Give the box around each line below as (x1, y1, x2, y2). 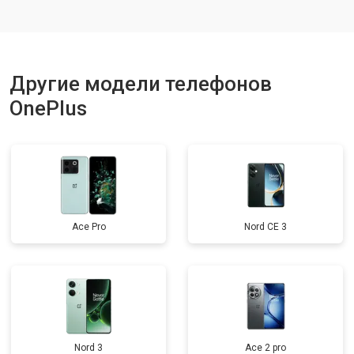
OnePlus (9, 96, 87, 120)
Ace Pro (71, 221, 106, 232)
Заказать (279, 9, 326, 19)
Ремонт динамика (20, 8, 104, 21)
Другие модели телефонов (9, 72, 272, 96)
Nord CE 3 (244, 221, 287, 232)
